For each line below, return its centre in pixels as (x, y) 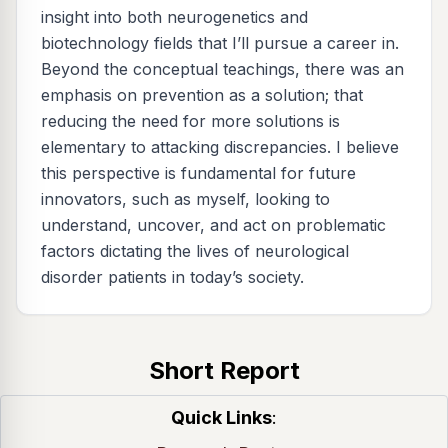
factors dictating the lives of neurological (195, 251)
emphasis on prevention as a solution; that (202, 95)
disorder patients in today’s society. (172, 277)
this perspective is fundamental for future (198, 173)
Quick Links (221, 418)
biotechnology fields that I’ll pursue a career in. (220, 43)
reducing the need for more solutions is (190, 121)
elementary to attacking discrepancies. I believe (220, 147)
